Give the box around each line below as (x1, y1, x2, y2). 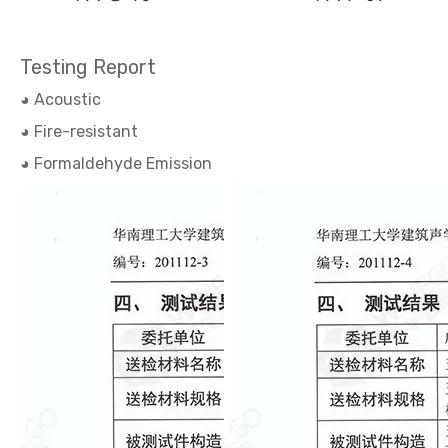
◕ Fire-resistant (20, 122, 138, 141)
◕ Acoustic (20, 90, 101, 109)
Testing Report (20, 55, 156, 79)
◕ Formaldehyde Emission (20, 154, 212, 173)
